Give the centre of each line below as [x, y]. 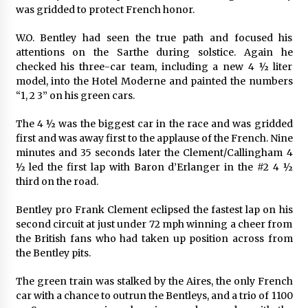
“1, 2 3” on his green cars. [75, 95]
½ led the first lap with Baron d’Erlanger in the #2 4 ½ [154, 167]
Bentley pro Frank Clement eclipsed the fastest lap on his [154, 209]
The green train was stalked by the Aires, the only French [154, 281]
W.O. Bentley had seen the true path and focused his [154, 37]
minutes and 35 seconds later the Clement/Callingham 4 [154, 152]
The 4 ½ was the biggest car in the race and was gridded [154, 123]
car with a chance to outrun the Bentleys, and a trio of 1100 [154, 295]
